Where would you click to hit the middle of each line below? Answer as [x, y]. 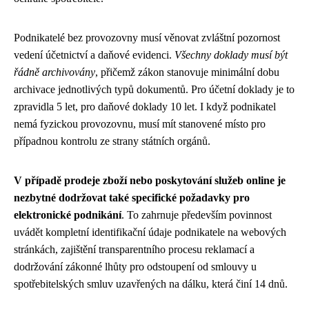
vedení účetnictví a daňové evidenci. [94, 55]
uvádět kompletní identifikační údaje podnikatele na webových [150, 232]
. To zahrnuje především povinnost [197, 215]
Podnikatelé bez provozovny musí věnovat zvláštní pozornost [147, 38]
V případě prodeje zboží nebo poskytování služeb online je [150, 180]
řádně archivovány [54, 72]
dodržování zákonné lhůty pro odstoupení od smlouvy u [135, 267]
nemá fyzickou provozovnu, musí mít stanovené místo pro [140, 124]
